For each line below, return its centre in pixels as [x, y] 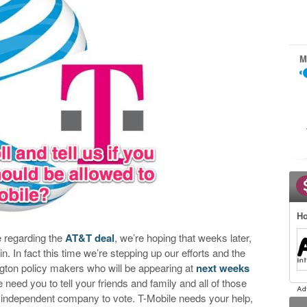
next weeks [223, 268]
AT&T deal [90, 237]
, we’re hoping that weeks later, [183, 237]
